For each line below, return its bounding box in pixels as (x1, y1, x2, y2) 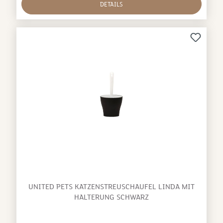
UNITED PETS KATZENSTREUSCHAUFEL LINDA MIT (28, 182, 195, 192)
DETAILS (100, 1, 123, 8)
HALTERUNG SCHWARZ (74, 193, 149, 202)
